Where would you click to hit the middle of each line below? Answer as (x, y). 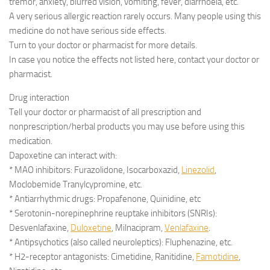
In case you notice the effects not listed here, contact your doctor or (134, 60)
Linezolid (198, 170)
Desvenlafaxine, (40, 228)
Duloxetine (91, 228)
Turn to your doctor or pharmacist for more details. (103, 45)
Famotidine (217, 257)
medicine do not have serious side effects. (88, 31)
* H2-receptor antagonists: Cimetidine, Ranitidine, (102, 257)
